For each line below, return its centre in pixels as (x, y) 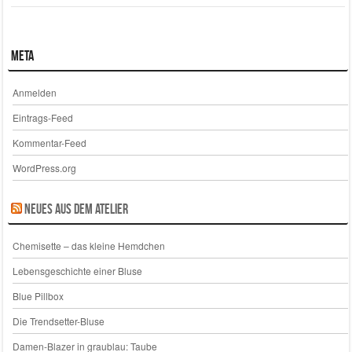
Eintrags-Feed (42, 117)
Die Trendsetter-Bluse (58, 321)
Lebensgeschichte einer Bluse (77, 270)
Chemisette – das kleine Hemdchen (88, 245)
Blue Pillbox (38, 295)
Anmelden (34, 92)
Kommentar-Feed (49, 142)
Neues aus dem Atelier (76, 209)
